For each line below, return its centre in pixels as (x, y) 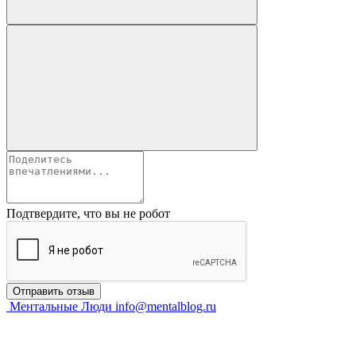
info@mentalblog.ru (166, 307)
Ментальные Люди (61, 307)
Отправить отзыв (54, 292)
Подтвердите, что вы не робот (88, 214)
